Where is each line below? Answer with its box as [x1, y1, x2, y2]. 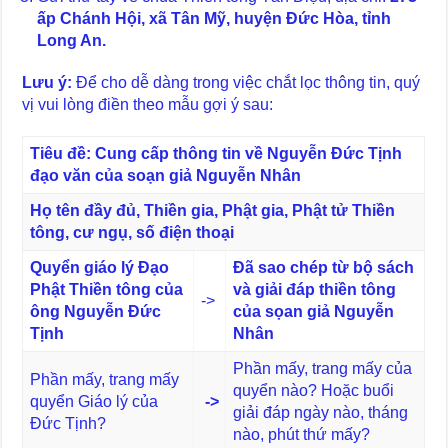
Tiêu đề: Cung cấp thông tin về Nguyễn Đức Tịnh [29, 144, 402, 162]
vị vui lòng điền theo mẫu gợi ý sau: [22, 95, 274, 113]
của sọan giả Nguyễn [232, 302, 394, 320]
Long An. [37, 31, 107, 49]
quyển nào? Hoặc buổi [232, 381, 394, 399]
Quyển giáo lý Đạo [29, 258, 169, 276]
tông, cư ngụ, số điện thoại [29, 223, 234, 241]
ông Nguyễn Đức [29, 302, 161, 320]
